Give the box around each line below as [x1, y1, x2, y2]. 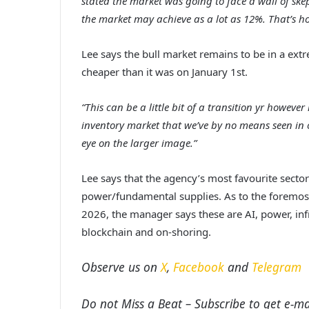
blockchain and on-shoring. [81, 224, 211, 239]
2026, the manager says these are [81, 206, 245, 221]
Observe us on [81, 258, 161, 275]
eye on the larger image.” [81, 135, 197, 150]
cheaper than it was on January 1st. [81, 64, 248, 79]
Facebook [173, 258, 224, 275]
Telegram [252, 258, 301, 275]
